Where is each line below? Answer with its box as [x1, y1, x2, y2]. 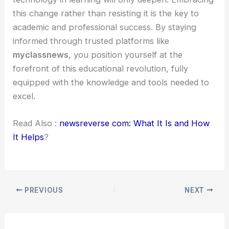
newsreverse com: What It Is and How [59, 118, 210, 129]
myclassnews [13, 49, 69, 60]
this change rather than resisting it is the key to [13, 8, 199, 18]
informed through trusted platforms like [13, 35, 170, 46]
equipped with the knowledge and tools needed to [13, 77, 210, 87]
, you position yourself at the [68, 49, 183, 60]
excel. [13, 90, 36, 101]
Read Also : [13, 118, 60, 129]
